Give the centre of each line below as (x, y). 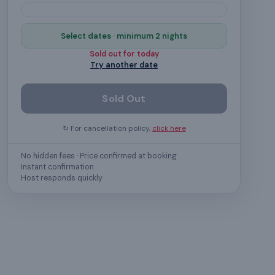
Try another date (124, 64)
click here (169, 129)
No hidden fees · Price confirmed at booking (99, 156)
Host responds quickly (61, 178)
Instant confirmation (57, 167)
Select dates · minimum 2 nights (124, 36)
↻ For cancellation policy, (106, 129)
